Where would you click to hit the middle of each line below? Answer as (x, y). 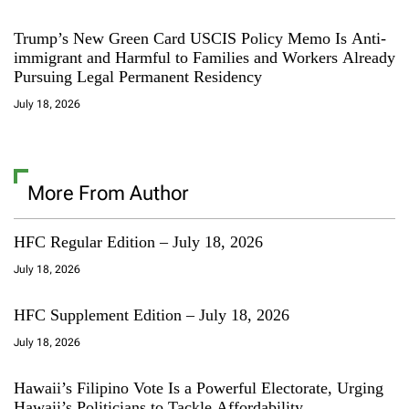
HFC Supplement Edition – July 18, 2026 (152, 315)
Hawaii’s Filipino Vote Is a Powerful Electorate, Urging (199, 388)
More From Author (108, 193)
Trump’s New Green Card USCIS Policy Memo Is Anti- (200, 38)
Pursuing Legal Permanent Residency (138, 76)
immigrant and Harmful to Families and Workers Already (204, 57)
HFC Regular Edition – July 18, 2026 (138, 241)
